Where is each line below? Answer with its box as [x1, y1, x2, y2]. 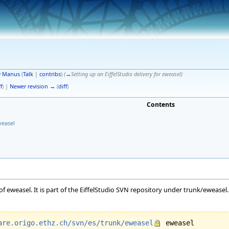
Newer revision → [9, 82, 55, 90]
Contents [146, 100, 175, 109]
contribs [39, 70, 61, 78]
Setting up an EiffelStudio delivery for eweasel [71, 70, 181, 78]
